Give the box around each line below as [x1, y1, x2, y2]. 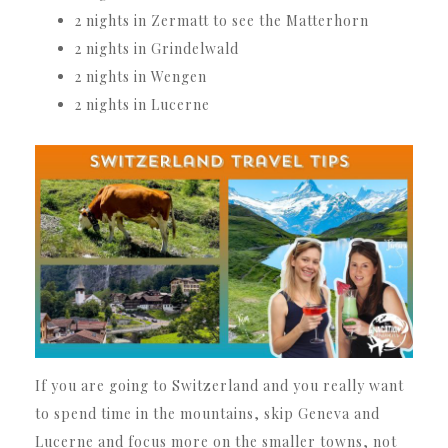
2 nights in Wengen [75, 67, 207, 87]
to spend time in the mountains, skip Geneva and [35, 403, 380, 423]
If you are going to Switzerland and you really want [35, 375, 404, 395]
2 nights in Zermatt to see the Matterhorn [75, 11, 369, 31]
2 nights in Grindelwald [75, 39, 239, 59]
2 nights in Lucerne [75, 95, 210, 115]
